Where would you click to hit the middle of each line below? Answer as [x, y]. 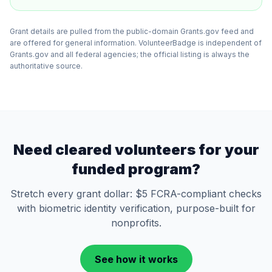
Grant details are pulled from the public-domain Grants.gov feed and [132, 31]
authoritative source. [46, 66]
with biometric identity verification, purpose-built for [136, 208]
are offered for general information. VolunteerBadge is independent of [136, 43]
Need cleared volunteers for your [136, 150]
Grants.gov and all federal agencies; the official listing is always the [130, 54]
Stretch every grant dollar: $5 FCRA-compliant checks [136, 194]
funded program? [136, 169]
